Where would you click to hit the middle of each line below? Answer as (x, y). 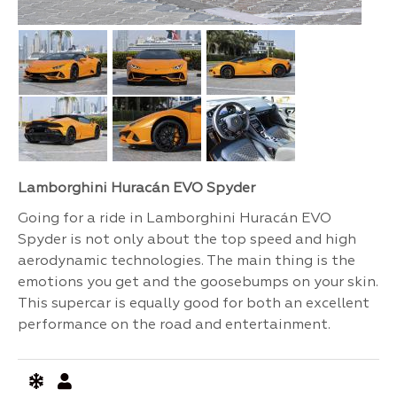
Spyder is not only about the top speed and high (187, 240)
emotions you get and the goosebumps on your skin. (198, 283)
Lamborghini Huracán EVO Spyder (136, 189)
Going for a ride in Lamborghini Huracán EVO (175, 219)
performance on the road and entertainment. (174, 325)
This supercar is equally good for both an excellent (194, 304)
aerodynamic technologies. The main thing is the (187, 261)
